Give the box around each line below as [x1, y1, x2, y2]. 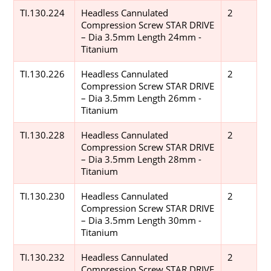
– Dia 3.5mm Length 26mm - [81, 91, 202, 104]
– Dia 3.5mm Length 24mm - [81, 30, 202, 43]
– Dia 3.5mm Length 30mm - [81, 214, 202, 226]
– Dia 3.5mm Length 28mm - [81, 152, 202, 165]
